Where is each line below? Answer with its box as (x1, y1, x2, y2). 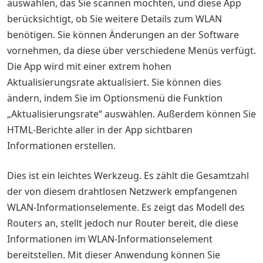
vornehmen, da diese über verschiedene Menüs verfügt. (7, 44, 256, 57)
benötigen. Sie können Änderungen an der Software (7, 28, 239, 41)
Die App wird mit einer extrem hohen (7, 60, 171, 73)
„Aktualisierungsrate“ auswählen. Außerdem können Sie (7, 107, 256, 120)
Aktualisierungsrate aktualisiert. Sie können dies (7, 76, 221, 89)
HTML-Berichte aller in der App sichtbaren (7, 123, 193, 136)
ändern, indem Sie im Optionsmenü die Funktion (7, 92, 222, 104)
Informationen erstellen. (7, 139, 116, 152)
